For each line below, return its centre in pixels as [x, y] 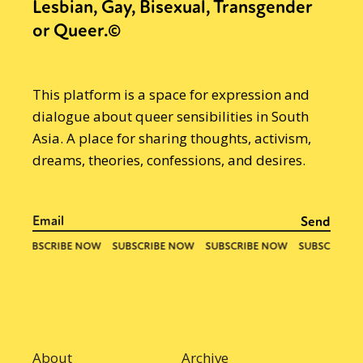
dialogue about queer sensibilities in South [171, 116]
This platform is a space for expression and [171, 94]
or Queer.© [77, 30]
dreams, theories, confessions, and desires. [169, 160]
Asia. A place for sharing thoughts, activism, [172, 138]
